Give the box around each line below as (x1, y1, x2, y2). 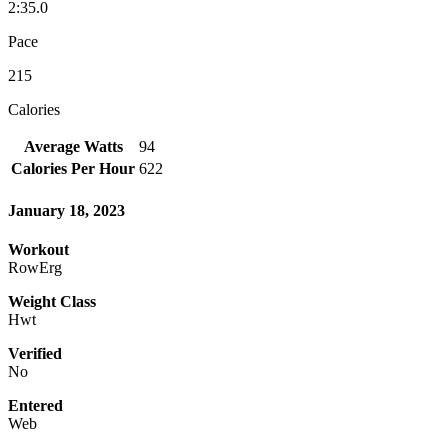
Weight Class (8, 293, 96, 311)
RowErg (8, 259, 62, 277)
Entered (8, 397, 63, 415)
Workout (8, 241, 69, 259)
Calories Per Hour (11, 159, 135, 177)
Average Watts (23, 137, 123, 155)
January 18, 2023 (8, 202, 125, 220)
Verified (8, 345, 62, 363)
